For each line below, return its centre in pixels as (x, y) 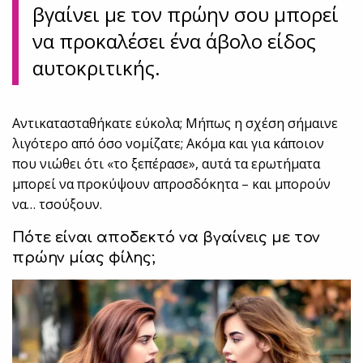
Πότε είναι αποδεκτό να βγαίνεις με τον (166, 238)
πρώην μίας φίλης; (84, 258)
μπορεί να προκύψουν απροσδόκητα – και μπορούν (172, 184)
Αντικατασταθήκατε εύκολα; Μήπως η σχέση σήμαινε (175, 124)
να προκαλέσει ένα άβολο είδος (175, 41)
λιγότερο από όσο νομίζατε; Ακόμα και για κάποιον (169, 144)
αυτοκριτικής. (96, 68)
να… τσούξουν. (58, 205)
